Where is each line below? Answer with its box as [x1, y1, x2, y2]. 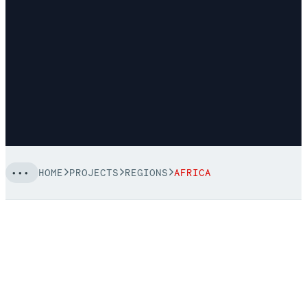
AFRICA [173, 166, 211, 179]
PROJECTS [69, 166, 119, 179]
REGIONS [124, 166, 168, 179]
